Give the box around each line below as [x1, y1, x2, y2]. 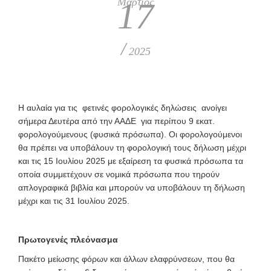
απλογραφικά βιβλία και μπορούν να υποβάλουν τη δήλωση [18, 182, 245, 192]
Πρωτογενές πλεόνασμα [18, 234, 118, 244]
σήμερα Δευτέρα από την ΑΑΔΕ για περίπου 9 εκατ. [18, 116, 215, 126]
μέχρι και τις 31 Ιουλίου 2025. [18, 195, 129, 206]
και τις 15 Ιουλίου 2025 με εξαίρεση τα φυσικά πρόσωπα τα [18, 155, 243, 166]
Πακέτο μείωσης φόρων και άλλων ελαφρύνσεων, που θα [18, 253, 235, 264]
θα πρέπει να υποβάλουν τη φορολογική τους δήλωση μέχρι [18, 142, 246, 152]
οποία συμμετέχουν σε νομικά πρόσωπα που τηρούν [18, 169, 220, 179]
